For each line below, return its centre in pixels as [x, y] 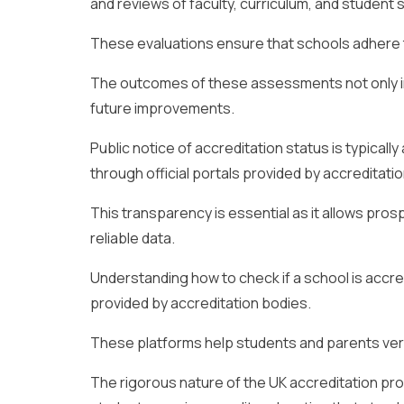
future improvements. [162, 108]
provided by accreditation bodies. [201, 303]
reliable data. [133, 238]
